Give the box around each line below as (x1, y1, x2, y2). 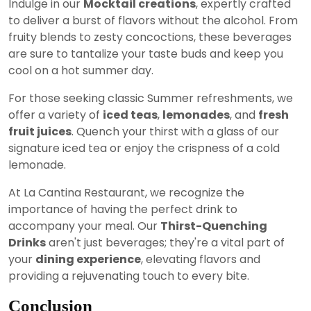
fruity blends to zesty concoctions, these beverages (8, 28, 292, 45)
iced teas (103, 106, 158, 123)
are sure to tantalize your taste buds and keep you (8, 45, 283, 62)
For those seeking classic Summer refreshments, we (8, 90, 293, 106)
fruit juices (8, 123, 72, 140)
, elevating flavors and (141, 251, 260, 267)
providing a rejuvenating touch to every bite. (8, 267, 249, 284)
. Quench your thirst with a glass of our (72, 123, 279, 140)
